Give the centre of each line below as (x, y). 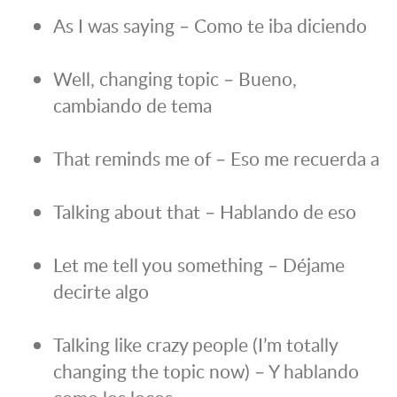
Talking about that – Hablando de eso (205, 212)
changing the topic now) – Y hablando (206, 371)
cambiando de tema (132, 105)
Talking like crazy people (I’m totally (195, 345)
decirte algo (101, 292)
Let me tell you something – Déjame (199, 265)
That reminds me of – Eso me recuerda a (216, 159)
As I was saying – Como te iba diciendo (210, 26)
